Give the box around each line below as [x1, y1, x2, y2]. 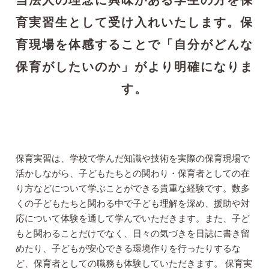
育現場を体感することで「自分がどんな [16, 38, 253, 52]
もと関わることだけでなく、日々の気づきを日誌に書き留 [15, 228, 250, 238]
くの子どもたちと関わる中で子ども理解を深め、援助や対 [15, 198, 250, 208]
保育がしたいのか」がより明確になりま [16, 60, 253, 74]
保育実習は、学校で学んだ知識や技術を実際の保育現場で [15, 153, 250, 163]
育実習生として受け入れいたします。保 [16, 16, 253, 29]
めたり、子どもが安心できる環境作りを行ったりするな [15, 243, 241, 253]
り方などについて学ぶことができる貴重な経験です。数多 [15, 183, 250, 193]
